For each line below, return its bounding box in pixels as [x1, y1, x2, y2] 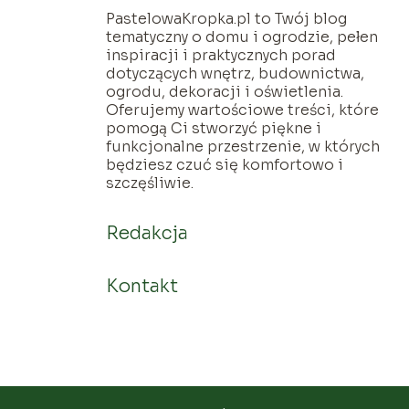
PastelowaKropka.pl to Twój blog [106, 8, 348, 28]
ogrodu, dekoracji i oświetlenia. [106, 81, 344, 101]
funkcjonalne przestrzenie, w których [106, 136, 381, 156]
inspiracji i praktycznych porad [106, 45, 337, 65]
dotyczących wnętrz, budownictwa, [106, 63, 365, 83]
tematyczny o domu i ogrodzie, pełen [106, 26, 379, 47]
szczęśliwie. [106, 173, 194, 193]
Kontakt [106, 274, 179, 298]
